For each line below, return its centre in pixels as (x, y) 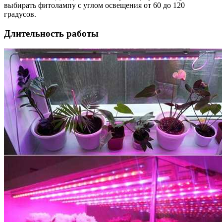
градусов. (20, 14)
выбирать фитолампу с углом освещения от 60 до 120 (94, 5)
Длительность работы (51, 33)
